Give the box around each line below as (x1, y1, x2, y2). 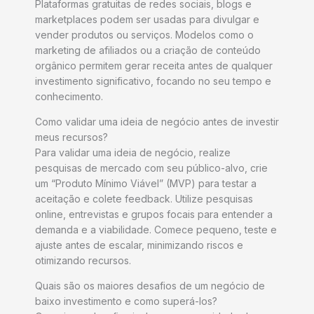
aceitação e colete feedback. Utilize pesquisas (35, 193, 253, 205)
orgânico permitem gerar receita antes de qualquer (35, 60, 273, 72)
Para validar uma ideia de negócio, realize (35, 146, 231, 159)
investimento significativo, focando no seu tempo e (35, 75, 271, 88)
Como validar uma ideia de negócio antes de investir (35, 116, 279, 128)
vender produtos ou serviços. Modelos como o (35, 29, 254, 41)
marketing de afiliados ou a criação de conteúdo (35, 44, 261, 57)
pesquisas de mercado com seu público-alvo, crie (35, 162, 268, 175)
